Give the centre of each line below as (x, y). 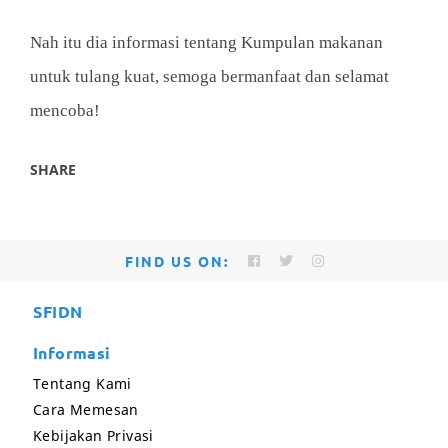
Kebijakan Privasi (93, 436)
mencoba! (65, 110)
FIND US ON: (176, 260)
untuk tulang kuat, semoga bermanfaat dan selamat (209, 76)
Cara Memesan (85, 410)
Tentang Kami (82, 384)
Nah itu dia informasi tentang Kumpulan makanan (206, 42)
